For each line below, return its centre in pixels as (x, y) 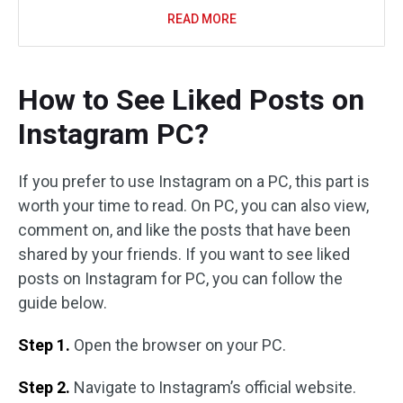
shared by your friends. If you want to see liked (184, 254)
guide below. (63, 303)
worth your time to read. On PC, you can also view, (193, 206)
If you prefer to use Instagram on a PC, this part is (194, 181)
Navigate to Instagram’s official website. (213, 387)
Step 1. (44, 345)
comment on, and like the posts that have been (184, 230)
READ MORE (201, 19)
